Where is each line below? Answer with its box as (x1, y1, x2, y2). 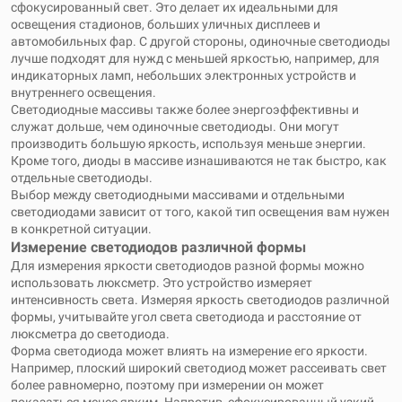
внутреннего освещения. (11, 85, 156, 100)
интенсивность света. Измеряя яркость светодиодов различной (11, 293, 389, 307)
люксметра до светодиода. (11, 327, 170, 341)
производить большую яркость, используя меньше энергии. (11, 136, 366, 151)
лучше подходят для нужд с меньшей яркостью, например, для (11, 51, 380, 66)
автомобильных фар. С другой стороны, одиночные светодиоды (11, 34, 390, 48)
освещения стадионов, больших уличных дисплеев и (11, 17, 320, 31)
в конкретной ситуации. (11, 222, 152, 236)
